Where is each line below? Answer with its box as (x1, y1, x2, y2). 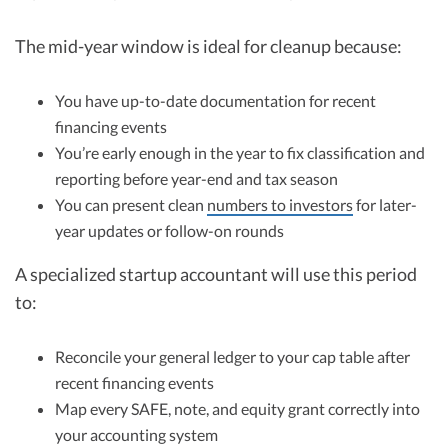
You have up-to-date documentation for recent (55, 91, 376, 111)
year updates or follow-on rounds (55, 221, 284, 241)
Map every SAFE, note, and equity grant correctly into (55, 399, 420, 419)
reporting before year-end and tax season (55, 169, 338, 189)
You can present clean (55, 195, 207, 215)
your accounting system (55, 425, 218, 445)
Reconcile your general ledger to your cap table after (55, 347, 410, 367)
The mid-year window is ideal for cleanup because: (15, 35, 402, 58)
